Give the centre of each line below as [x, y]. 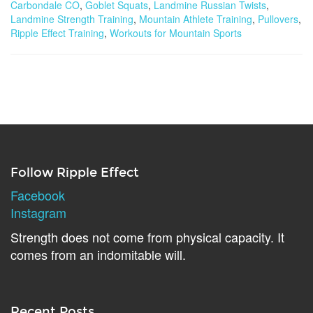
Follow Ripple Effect [75, 173]
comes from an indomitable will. [98, 254]
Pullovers [278, 19]
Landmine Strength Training [72, 19]
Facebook [38, 195]
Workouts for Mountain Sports [176, 33]
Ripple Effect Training [57, 33]
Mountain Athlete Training [196, 19]
